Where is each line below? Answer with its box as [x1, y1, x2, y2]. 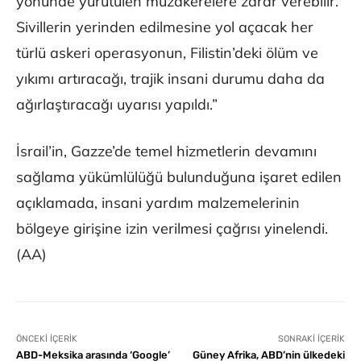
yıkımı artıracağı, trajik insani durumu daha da [16, 68, 325, 88]
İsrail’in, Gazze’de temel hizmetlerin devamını [16, 141, 317, 160]
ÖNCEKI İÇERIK [16, 333, 77, 344]
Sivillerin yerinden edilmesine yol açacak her [16, 17, 313, 36]
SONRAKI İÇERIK [277, 333, 345, 344]
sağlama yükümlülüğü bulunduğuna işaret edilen [16, 167, 342, 186]
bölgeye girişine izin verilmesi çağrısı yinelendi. [16, 218, 328, 238]
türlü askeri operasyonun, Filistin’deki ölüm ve [16, 43, 318, 62]
